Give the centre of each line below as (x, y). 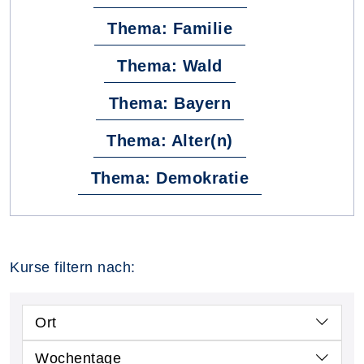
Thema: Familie (170, 28)
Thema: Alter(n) (170, 140)
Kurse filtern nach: (73, 267)
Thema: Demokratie (170, 178)
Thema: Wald (170, 65)
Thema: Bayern (170, 103)
